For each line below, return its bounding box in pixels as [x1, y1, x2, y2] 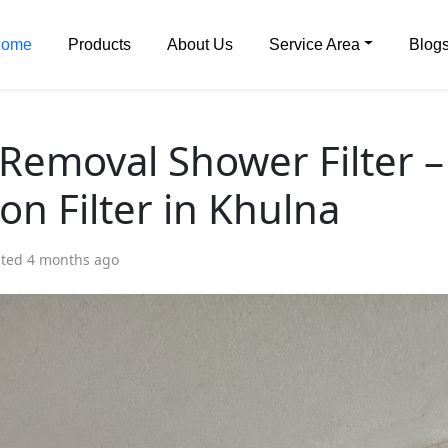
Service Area [268, 35, 360, 53]
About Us [166, 35, 233, 53]
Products [67, 35, 131, 53]
